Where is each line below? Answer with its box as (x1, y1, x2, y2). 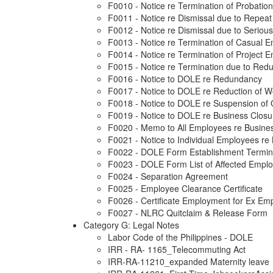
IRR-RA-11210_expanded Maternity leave (108, 255, 269, 268)
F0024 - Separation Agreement (108, 170, 228, 183)
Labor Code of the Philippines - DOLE (108, 231, 253, 244)
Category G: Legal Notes (83, 219, 179, 232)
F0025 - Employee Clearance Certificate (108, 182, 263, 195)
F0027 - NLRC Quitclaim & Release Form (108, 207, 268, 219)
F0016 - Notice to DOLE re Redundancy (108, 73, 262, 85)
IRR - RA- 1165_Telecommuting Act (108, 243, 246, 256)
